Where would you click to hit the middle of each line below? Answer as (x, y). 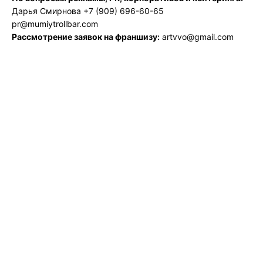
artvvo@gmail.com (197, 37)
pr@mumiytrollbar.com (55, 24)
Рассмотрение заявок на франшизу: (86, 37)
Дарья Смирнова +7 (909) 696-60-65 (88, 11)
